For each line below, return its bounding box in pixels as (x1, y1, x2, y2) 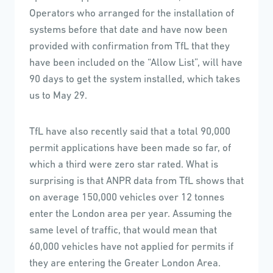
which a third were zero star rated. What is (29, 160, 218, 171)
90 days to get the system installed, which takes (29, 74, 240, 85)
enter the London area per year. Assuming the (29, 209, 232, 220)
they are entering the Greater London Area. (29, 258, 221, 269)
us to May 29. (29, 91, 87, 102)
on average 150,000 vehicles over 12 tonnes (29, 193, 224, 204)
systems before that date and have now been (29, 25, 227, 36)
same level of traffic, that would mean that (29, 225, 217, 236)
